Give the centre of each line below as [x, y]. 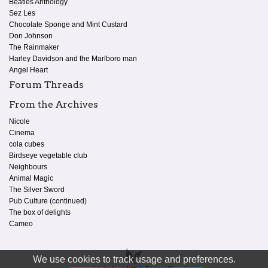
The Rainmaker [34, 48]
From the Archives [54, 104]
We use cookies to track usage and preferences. [134, 259]
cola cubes [27, 144]
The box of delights [40, 212]
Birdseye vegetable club [48, 155]
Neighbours [28, 167]
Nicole [19, 121]
